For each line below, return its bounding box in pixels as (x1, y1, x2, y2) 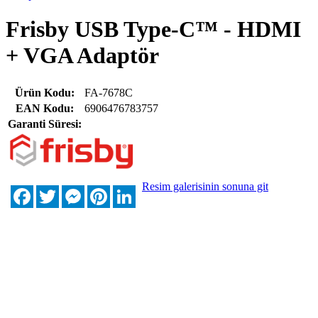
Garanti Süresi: (8, 117, 82, 130)
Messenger (84, 184, 133, 197)
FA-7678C (84, 86, 133, 99)
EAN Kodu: (16, 102, 74, 114)
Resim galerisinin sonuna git (142, 180, 268, 192)
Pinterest (110, 184, 148, 197)
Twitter (59, 184, 91, 197)
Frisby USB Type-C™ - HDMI (6, 16, 301, 43)
